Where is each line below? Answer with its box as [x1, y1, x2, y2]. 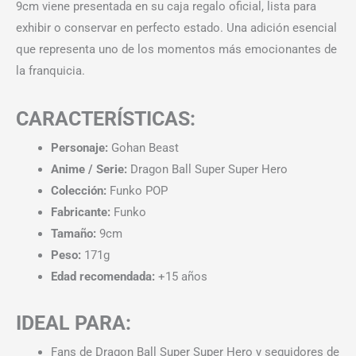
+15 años [154, 269, 207, 284]
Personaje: [50, 140, 108, 155]
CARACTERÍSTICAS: [16, 106, 195, 130]
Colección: [50, 183, 106, 198]
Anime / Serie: [50, 161, 127, 176]
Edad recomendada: [50, 269, 155, 284]
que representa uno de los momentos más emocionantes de [16, 42, 337, 57]
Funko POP [106, 183, 168, 198]
